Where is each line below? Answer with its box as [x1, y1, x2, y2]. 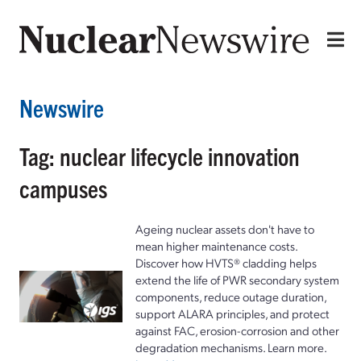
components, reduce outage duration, [135, 288, 326, 305]
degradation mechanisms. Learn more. [135, 338, 327, 355]
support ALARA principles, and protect [135, 305, 330, 322]
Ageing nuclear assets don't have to [135, 220, 314, 237]
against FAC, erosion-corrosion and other [135, 322, 339, 338]
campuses [19, 172, 107, 203]
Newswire [19, 92, 104, 122]
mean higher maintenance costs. [135, 237, 297, 254]
